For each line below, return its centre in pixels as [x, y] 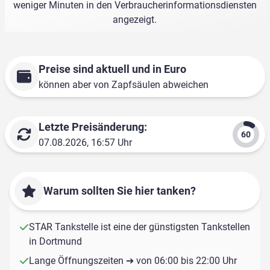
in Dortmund [55, 242]
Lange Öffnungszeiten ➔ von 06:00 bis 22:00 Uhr [133, 261]
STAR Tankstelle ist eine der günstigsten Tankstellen [140, 227]
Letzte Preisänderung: [93, 127]
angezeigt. [135, 20]
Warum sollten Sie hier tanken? [120, 191]
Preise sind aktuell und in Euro [112, 69]
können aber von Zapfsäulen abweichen [124, 85]
